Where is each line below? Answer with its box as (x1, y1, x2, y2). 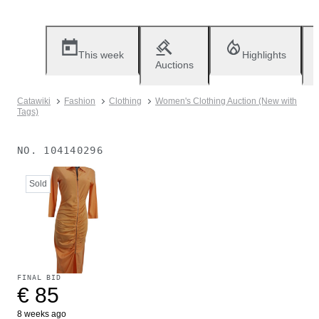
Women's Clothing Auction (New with (155, 96, 297, 106)
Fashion (64, 96, 95, 106)
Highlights (242, 49, 286, 61)
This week (78, 49, 124, 61)
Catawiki (17, 96, 51, 106)
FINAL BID (17, 273, 62, 281)
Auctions (155, 59, 194, 70)
